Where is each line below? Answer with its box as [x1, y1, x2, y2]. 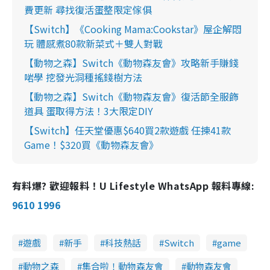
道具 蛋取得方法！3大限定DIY [24, 104, 153, 119]
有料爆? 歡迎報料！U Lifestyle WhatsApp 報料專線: [12, 178, 255, 193]
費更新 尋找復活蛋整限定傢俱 [24, 2, 152, 17]
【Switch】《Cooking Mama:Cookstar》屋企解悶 [24, 22, 242, 37]
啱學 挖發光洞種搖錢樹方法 [24, 70, 142, 85]
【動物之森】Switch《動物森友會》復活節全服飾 [24, 89, 239, 104]
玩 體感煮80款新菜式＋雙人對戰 [24, 36, 163, 51]
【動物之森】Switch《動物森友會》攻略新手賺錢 [24, 55, 239, 71]
